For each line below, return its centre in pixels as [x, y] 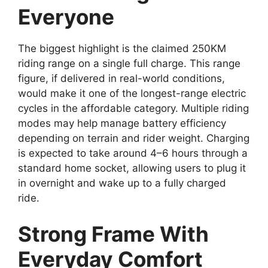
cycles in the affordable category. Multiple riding [133, 109]
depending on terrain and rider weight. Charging [134, 138]
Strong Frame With [113, 234]
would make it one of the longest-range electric [132, 94]
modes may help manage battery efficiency [122, 124]
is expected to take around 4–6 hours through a [133, 153]
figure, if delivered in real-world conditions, [121, 79]
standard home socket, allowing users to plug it [132, 168]
